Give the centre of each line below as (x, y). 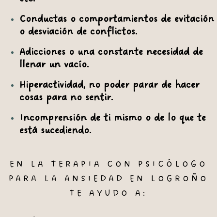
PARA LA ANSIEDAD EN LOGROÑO (108, 179)
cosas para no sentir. (66, 98)
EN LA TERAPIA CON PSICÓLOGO (108, 164)
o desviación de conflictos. (78, 32)
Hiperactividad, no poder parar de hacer (109, 85)
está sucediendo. (55, 131)
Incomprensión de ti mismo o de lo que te (113, 118)
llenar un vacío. (54, 65)
